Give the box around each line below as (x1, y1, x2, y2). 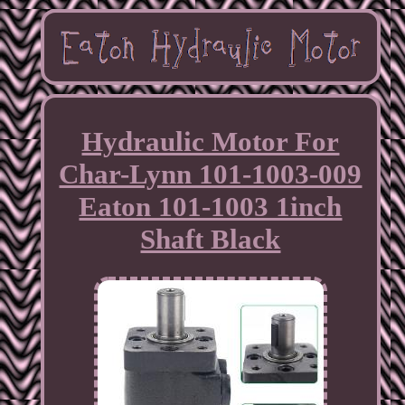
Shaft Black (140, 223, 281, 256)
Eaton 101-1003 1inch (79, 191, 343, 223)
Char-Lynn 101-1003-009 (59, 158, 363, 191)
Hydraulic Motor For (81, 126, 340, 158)
